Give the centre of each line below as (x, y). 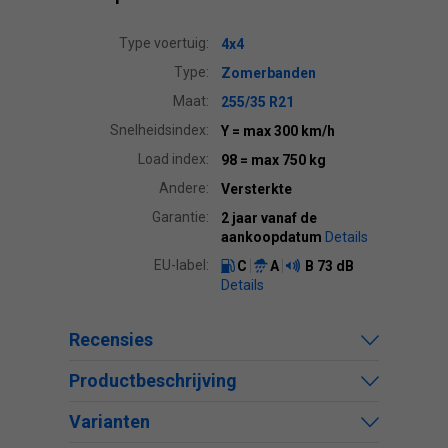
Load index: (173, 159)
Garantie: (180, 217)
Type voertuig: (164, 43)
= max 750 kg (283, 160)
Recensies (111, 339)
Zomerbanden (268, 73)
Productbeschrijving (153, 380)
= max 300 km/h (283, 131)
